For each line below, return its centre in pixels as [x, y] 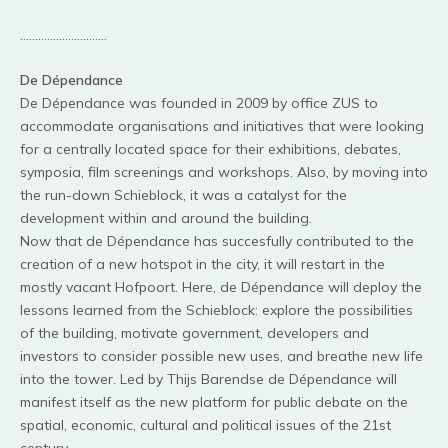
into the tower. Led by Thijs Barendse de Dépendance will [208, 379]
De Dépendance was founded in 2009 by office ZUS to [199, 103]
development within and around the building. [168, 218]
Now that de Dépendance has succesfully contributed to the [217, 241]
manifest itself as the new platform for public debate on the [214, 402]
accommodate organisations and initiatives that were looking [222, 126]
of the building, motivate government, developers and [194, 333]
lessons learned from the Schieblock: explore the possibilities [216, 310]
